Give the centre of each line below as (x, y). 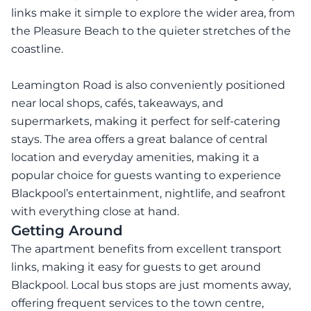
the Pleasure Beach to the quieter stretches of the (151, 31)
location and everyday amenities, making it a (135, 158)
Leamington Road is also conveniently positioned (148, 85)
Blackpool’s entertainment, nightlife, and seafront (149, 194)
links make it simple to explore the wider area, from (153, 13)
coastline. (37, 49)
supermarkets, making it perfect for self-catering (146, 121)
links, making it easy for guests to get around (136, 267)
